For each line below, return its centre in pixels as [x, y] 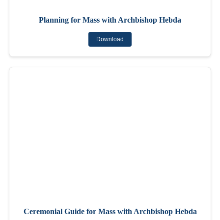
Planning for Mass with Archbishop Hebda [110, 20]
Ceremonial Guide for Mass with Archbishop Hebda [110, 211]
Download [110, 39]
